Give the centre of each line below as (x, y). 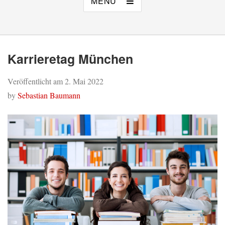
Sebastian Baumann (49, 95)
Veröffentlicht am (36, 81)
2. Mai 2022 (84, 81)
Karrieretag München (70, 59)
